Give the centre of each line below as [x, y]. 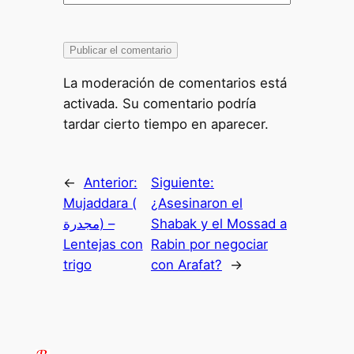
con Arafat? [186, 264]
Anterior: [110, 182]
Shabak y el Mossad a [218, 223]
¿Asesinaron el [196, 203]
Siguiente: [182, 182]
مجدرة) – [81, 223]
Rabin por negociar [209, 244]
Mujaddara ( [100, 203]
